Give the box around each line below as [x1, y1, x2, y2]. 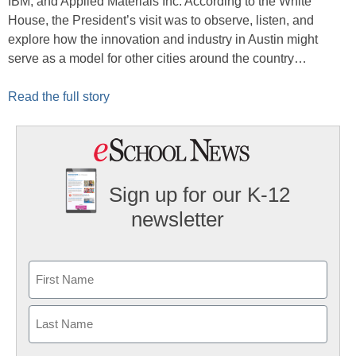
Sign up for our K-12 [109, 183, 291, 207]
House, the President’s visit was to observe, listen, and [8, 14, 314, 27]
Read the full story [8, 90, 110, 103]
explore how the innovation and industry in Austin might [8, 33, 318, 46]
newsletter [131, 207, 225, 232]
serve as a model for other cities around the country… [8, 52, 307, 65]
